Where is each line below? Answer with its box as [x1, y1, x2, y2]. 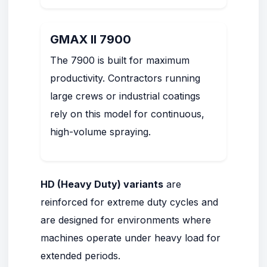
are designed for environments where [41, 214, 211, 226]
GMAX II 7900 [50, 32, 131, 46]
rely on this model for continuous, [50, 108, 204, 120]
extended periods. [41, 250, 120, 262]
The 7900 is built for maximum [50, 54, 190, 66]
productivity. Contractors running [50, 72, 200, 84]
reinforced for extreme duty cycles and [41, 196, 218, 208]
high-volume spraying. [50, 126, 151, 138]
